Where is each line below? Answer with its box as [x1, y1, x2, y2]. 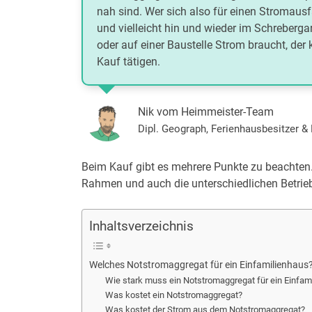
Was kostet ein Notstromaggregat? [104, 290, 242, 300]
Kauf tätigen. [97, 55, 160, 68]
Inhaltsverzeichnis [89, 218, 194, 234]
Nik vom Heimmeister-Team [138, 105, 274, 118]
